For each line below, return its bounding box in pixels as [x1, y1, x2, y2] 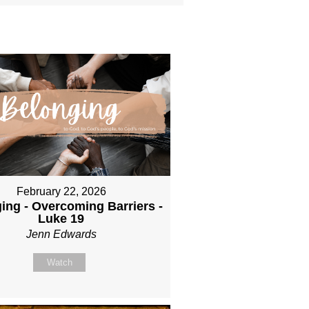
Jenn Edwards [26, 228, 97, 241]
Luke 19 [38, 212, 85, 226]
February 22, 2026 [16, 186, 106, 198]
